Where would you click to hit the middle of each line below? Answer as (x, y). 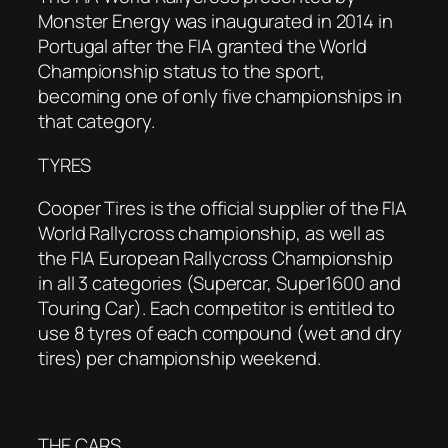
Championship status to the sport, (181, 71)
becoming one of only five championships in (220, 96)
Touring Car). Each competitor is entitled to (216, 308)
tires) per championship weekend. (179, 358)
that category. (96, 121)
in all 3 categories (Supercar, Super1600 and (219, 283)
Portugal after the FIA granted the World (202, 46)
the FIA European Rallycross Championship (215, 258)
